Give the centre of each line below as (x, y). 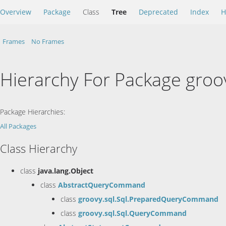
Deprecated (158, 12)
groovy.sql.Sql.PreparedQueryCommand (148, 199)
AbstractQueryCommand (102, 185)
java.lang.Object (66, 171)
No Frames (48, 41)
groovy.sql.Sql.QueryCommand (132, 213)
